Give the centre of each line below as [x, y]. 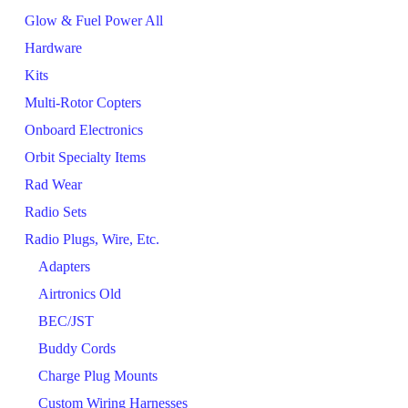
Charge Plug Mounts [98, 375]
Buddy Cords [77, 348]
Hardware [53, 47]
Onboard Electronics [84, 129]
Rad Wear [53, 184]
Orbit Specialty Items [85, 157]
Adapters [64, 266]
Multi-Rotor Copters [83, 102]
